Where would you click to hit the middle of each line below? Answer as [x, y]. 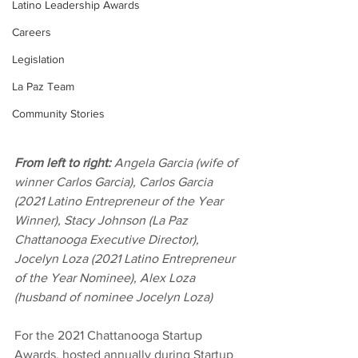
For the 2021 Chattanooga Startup [110, 335]
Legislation [38, 59]
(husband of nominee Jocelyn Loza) [113, 296]
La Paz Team [43, 86]
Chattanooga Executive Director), [108, 239]
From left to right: [63, 162]
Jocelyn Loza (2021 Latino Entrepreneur [126, 258]
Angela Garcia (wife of [176, 162]
